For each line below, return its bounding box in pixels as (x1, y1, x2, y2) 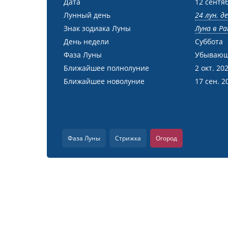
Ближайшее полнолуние (64, 63, 149, 73)
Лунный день (64, 10, 110, 20)
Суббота (194, 37, 223, 46)
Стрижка (115, 134, 141, 142)
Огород (156, 134, 177, 142)
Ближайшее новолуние (64, 76, 145, 86)
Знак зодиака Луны (64, 23, 131, 33)
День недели (64, 37, 109, 46)
